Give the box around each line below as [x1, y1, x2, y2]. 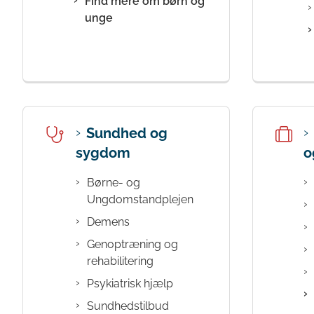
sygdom [76, 144, 130, 162]
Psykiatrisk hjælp [87, 277, 173, 291]
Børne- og [87, 176, 140, 190]
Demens [87, 215, 130, 229]
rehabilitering [87, 254, 153, 268]
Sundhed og [86, 125, 168, 142]
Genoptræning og [87, 238, 178, 252]
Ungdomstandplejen [87, 193, 193, 207]
